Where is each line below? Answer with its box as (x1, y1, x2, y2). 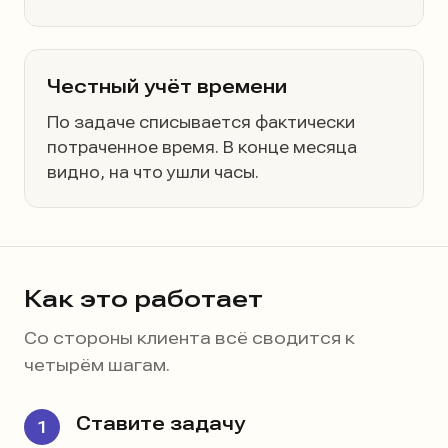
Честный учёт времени (47, 75, 287, 98)
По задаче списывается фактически (47, 113, 355, 132)
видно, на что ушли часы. (47, 163, 259, 182)
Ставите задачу (76, 412, 245, 435)
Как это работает (24, 285, 263, 313)
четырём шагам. (24, 355, 170, 375)
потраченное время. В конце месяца (47, 138, 357, 157)
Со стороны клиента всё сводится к (24, 328, 355, 348)
